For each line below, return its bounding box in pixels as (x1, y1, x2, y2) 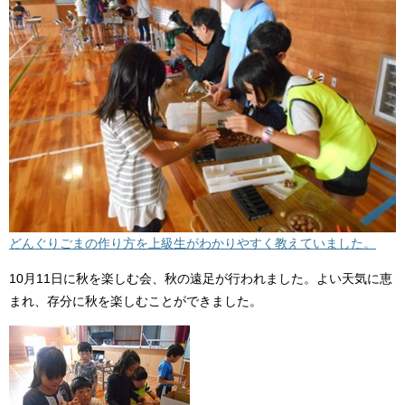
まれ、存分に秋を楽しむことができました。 (9, 294, 262, 309)
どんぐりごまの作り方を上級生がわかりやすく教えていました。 (9, 236, 376, 251)
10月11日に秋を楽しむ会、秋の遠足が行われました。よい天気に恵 (9, 271, 392, 287)
